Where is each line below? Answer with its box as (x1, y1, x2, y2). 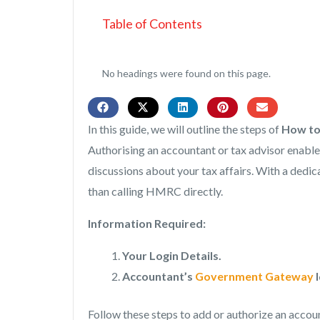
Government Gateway (195, 269, 314, 284)
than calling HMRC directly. (88, 184, 223, 199)
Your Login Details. (122, 249, 221, 263)
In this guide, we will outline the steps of (88, 122, 281, 136)
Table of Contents (102, 16, 202, 31)
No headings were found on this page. (102, 67, 271, 79)
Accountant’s (122, 269, 195, 284)
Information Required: (88, 216, 206, 231)
